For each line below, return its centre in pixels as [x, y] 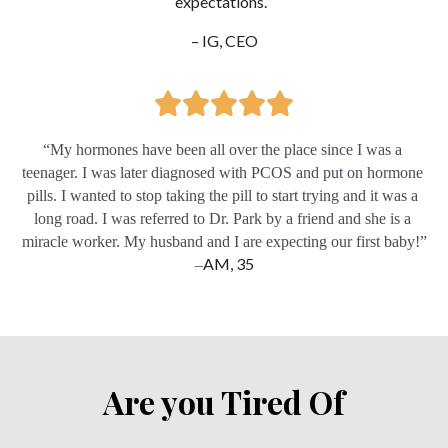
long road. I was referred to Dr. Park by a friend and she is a [222, 218]
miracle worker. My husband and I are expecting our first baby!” [224, 241]
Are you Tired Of [224, 401]
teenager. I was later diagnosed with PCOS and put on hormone [222, 172]
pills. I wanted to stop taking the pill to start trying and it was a [222, 195]
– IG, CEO [224, 40]
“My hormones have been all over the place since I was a [222, 149]
